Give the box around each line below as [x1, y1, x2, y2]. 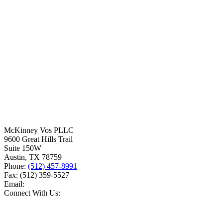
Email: [4, 179, 24, 188]
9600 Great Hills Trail [4, 134, 73, 143]
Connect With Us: [4, 188, 60, 197]
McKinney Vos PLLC [4, 125, 74, 134]
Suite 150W [4, 143, 41, 152]
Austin [4, 152, 25, 161]
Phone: [4, 161, 28, 170]
